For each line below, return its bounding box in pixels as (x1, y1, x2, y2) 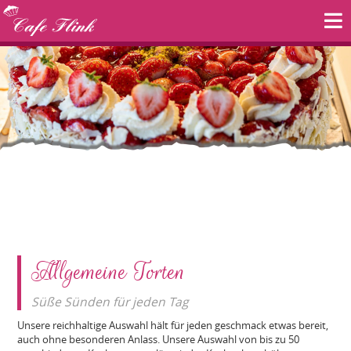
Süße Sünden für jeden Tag (31, 294, 190, 311)
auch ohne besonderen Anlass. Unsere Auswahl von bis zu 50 (17, 332, 300, 347)
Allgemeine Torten (31, 254, 186, 289)
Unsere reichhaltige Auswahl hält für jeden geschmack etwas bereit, (17, 318, 329, 333)
